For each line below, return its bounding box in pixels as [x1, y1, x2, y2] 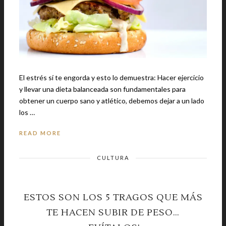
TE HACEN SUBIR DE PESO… [46, 206, 180, 218]
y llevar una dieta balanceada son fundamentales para [19, 84, 186, 93]
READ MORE [19, 129, 61, 136]
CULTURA [97, 154, 129, 161]
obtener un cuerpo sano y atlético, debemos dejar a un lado [19, 96, 204, 105]
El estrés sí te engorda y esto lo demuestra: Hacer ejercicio [19, 73, 157, 82]
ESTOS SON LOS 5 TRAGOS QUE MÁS [23, 191, 203, 203]
